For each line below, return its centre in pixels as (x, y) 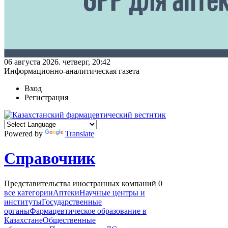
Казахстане (23, 220)
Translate (80, 133)
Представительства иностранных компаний (81, 183)
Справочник (50, 159)
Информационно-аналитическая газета (72, 71)
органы (17, 211)
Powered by (24, 133)
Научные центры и (112, 192)
